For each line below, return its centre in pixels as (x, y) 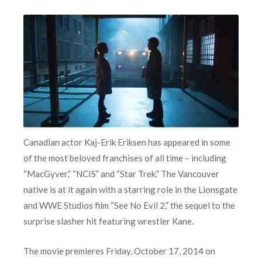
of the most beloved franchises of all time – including (125, 158)
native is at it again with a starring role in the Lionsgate (130, 190)
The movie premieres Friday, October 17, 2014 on (119, 251)
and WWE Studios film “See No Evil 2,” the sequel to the (129, 206)
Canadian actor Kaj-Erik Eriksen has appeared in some (127, 142)
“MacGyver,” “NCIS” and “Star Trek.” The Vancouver (121, 174)
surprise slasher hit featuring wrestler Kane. (108, 221)
